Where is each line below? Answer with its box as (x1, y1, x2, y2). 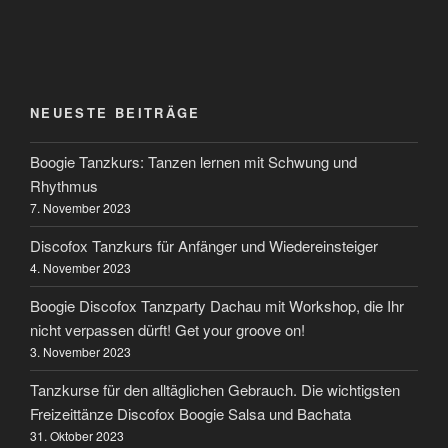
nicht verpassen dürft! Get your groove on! (30, 319, 305, 341)
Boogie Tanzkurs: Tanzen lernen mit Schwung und (30, 151, 357, 173)
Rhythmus (30, 175, 98, 197)
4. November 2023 (30, 259, 131, 277)
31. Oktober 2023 (30, 427, 124, 445)
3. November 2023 (30, 343, 131, 361)
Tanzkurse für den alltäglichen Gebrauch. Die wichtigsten (30, 379, 400, 401)
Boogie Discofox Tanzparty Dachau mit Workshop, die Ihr (30, 295, 404, 317)
